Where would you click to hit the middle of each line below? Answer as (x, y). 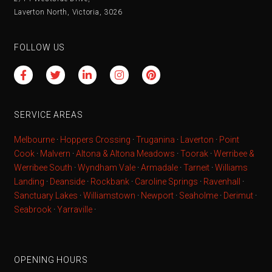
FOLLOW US (40, 48)
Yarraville (76, 210)
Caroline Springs (167, 182)
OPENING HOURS (51, 260)
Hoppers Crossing (96, 140)
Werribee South (43, 168)
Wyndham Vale (107, 168)
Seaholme (199, 196)
